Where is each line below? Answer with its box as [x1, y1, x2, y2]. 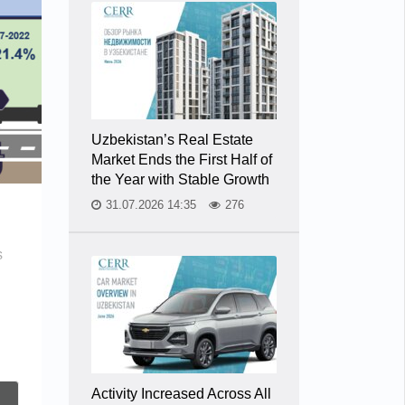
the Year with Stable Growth [91, 172, 269, 187]
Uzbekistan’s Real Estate [91, 132, 253, 147]
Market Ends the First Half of [91, 152, 272, 167]
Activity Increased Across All [91, 386, 271, 401]
